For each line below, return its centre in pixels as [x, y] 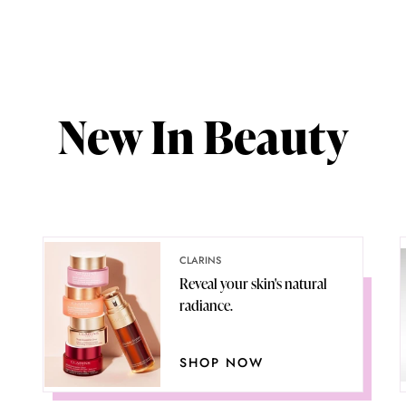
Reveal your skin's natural [253, 284]
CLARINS [200, 261]
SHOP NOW [221, 363]
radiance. [206, 306]
